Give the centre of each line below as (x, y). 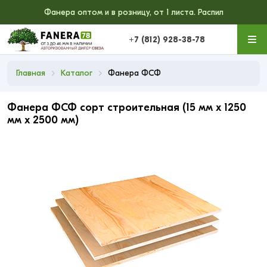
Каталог (77, 73)
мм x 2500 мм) (43, 120)
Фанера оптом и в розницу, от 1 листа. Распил (133, 12)
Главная (31, 73)
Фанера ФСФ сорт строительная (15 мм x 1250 (127, 108)
